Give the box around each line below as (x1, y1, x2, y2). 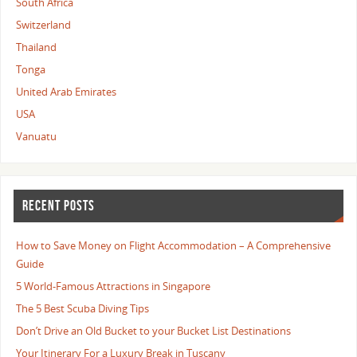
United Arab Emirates (16, 84, 117, 99)
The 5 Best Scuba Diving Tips (16, 302, 150, 316)
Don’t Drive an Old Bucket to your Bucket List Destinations (16, 324, 292, 339)
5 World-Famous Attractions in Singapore (16, 280, 211, 294)
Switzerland (16, 18, 72, 32)
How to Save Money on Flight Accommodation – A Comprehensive (16, 239, 331, 253)
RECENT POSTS (22, 198, 96, 214)
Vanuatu (16, 129, 57, 143)
